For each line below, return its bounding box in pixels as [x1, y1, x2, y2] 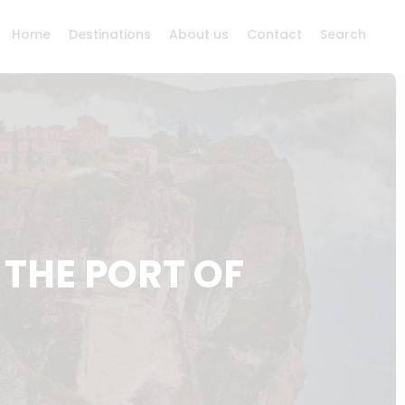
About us [169, 25, 229, 43]
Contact [247, 25, 302, 43]
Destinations [69, 25, 151, 43]
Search [320, 25, 366, 43]
